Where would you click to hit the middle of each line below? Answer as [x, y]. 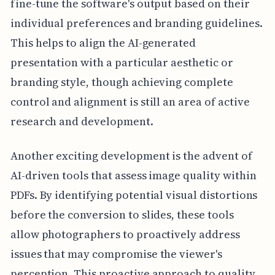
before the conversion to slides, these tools [122, 215]
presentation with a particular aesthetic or [122, 63]
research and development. [82, 122]
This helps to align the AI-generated [103, 43]
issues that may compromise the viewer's [116, 254]
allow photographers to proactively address [125, 234]
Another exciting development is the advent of [131, 156]
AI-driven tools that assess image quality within [133, 176]
